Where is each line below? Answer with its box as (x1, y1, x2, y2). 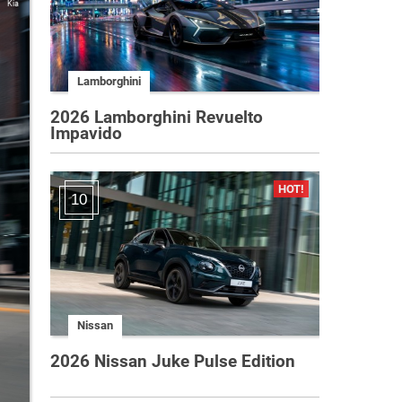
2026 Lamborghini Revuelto (50, 106, 263, 127)
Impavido (50, 122, 122, 144)
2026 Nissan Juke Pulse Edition (50, 350, 295, 371)
